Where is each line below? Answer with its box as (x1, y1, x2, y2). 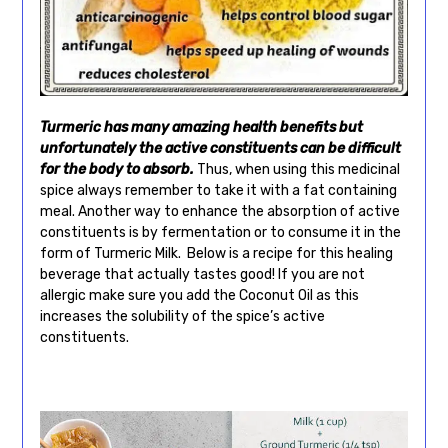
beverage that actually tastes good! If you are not (39, 265, 365, 283)
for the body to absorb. (39, 160, 194, 178)
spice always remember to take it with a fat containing (39, 181, 397, 199)
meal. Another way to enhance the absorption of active (39, 202, 400, 220)
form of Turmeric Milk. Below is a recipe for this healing (39, 244, 393, 262)
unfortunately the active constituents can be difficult (39, 139, 401, 157)
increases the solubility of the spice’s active (39, 307, 325, 325)
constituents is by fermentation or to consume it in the (39, 223, 401, 241)
